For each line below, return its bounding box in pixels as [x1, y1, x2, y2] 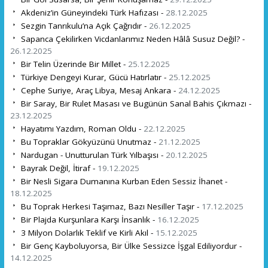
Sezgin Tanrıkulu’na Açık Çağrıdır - [18, 20, 149, 31]
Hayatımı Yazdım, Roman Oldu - [18, 123, 144, 134]
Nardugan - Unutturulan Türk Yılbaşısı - [18, 149, 166, 160]
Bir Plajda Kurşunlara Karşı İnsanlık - [18, 214, 157, 225]
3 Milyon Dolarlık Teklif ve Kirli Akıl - [18, 227, 156, 238]
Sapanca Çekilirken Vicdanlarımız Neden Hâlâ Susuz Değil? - [18, 33, 245, 44]
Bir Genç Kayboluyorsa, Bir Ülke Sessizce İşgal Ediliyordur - [18, 240, 242, 251]
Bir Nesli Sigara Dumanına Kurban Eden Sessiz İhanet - [18, 175, 227, 187]
